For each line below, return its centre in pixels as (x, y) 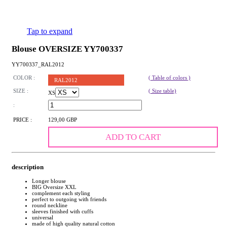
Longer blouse (49, 181)
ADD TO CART (133, 137)
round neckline (50, 205)
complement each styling (61, 193)
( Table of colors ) (169, 78)
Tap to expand (50, 31)
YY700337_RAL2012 (38, 64)
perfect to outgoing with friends (69, 199)
